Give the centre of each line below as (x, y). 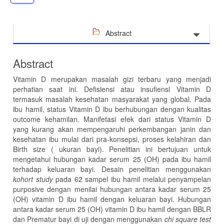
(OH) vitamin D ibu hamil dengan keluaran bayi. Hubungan (112, 199)
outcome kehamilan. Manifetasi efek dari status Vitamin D (112, 119)
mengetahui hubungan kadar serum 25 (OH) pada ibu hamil (112, 159)
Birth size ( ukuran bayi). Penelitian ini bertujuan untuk (112, 149)
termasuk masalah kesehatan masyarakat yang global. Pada (112, 99)
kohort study (33, 179)
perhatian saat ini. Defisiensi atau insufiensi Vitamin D (112, 89)
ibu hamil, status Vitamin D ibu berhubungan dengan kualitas (112, 109)
